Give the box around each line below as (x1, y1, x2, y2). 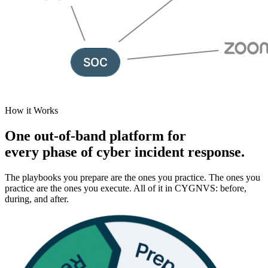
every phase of (5, 144, 96, 160)
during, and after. (5, 193, 69, 204)
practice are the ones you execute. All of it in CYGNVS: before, (5, 182, 246, 193)
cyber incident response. (96, 144, 245, 160)
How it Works (5, 105, 58, 116)
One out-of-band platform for (5, 127, 186, 144)
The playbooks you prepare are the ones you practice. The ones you (5, 172, 260, 182)
